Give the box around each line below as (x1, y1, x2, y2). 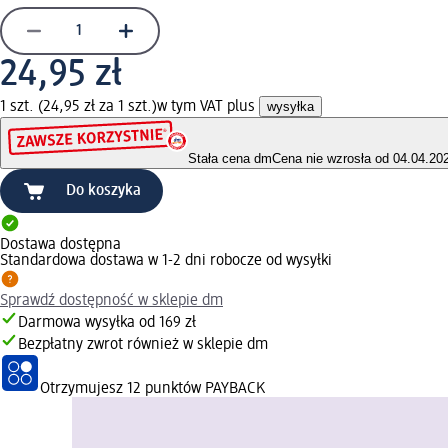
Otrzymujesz (40, 381, 127, 398)
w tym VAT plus (157, 98, 259, 115)
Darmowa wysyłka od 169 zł (18, 315, 196, 332)
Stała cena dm (188, 151, 272, 167)
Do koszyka (66, 183, 141, 200)
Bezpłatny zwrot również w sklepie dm (18, 337, 268, 354)
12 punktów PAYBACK (127, 381, 265, 398)
